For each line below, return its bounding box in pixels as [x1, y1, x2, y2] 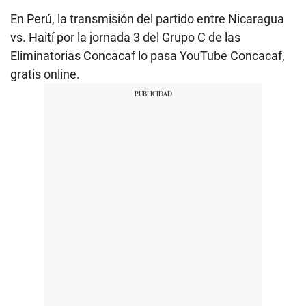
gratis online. [10, 66, 80, 81]
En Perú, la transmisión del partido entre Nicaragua [10, 11, 284, 26]
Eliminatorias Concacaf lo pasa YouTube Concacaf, [10, 48, 285, 63]
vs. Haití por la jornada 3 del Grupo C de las [10, 29, 240, 44]
